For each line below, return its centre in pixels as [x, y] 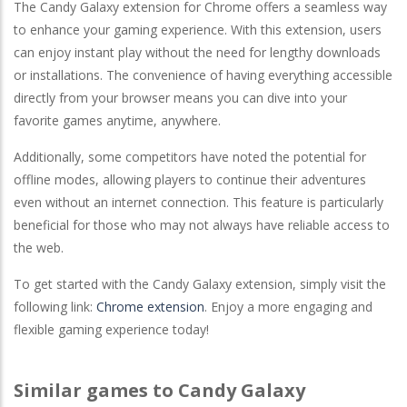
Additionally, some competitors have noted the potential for [190, 156]
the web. [39, 247]
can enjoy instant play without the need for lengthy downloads [197, 52]
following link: [55, 306]
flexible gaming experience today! [111, 329]
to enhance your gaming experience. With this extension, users [198, 29]
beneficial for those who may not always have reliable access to [202, 224]
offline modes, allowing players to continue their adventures [190, 179]
